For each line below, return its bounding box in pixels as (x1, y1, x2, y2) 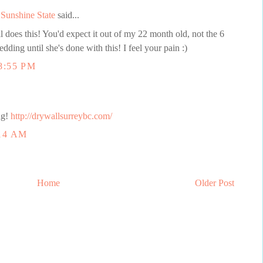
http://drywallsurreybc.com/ (11, 110, 112, 121)
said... (55, 10, 79, 21)
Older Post (195, 178, 234, 188)
